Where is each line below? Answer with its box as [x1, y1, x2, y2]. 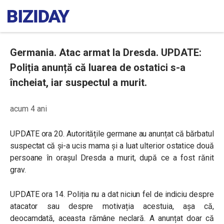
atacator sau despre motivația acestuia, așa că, [10, 201, 214, 211]
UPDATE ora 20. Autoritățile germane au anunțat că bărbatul [10, 129, 214, 138]
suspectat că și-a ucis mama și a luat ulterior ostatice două [10, 141, 214, 150]
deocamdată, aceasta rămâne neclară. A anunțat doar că [10, 213, 214, 223]
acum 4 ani [10, 104, 47, 113]
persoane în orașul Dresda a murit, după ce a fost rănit [10, 153, 214, 162]
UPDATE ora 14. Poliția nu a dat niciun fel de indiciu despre [10, 189, 214, 199]
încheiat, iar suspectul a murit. [10, 76, 147, 88]
